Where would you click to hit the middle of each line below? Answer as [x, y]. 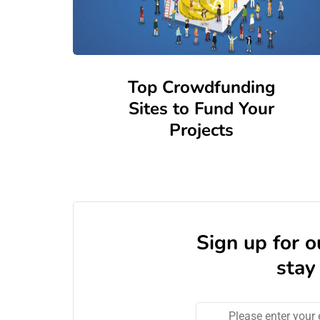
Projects [201, 130]
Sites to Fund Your [201, 109]
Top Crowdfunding [201, 87]
